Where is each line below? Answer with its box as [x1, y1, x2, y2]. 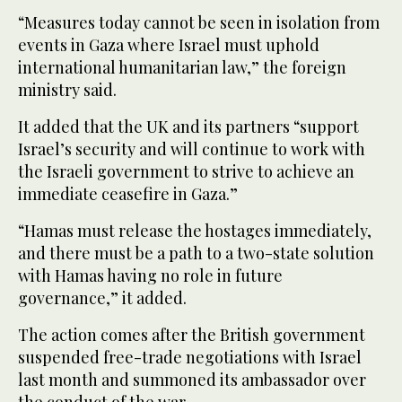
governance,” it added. [18, 287, 187, 310]
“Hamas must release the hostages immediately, [18, 220, 371, 242]
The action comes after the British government [18, 324, 365, 346]
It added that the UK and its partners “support [18, 116, 359, 138]
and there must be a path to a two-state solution [18, 242, 374, 265]
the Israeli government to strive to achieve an [18, 161, 354, 183]
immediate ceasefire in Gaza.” [18, 183, 238, 205]
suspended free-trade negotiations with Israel [18, 346, 362, 369]
